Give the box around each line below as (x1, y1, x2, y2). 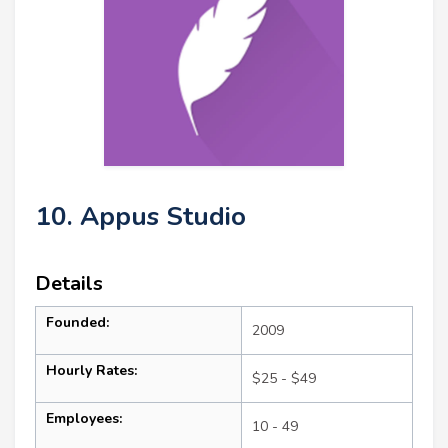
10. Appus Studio (35, 198, 246, 234)
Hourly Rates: (46, 360, 137, 380)
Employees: (46, 408, 122, 428)
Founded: (46, 312, 109, 332)
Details (35, 269, 103, 297)
